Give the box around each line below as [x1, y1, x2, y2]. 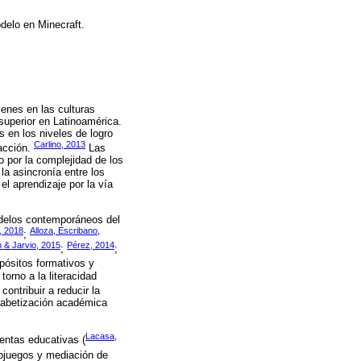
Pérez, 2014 [67, 239, 114, 250]
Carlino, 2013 [34, 139, 85, 150]
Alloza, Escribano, [30, 225, 100, 235]
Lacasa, [85, 331, 117, 342]
